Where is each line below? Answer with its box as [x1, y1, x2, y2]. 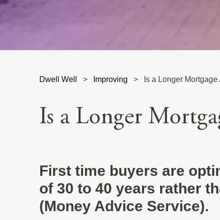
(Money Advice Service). [39, 198, 209, 214]
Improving [93, 75, 128, 83]
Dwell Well [39, 75, 77, 83]
